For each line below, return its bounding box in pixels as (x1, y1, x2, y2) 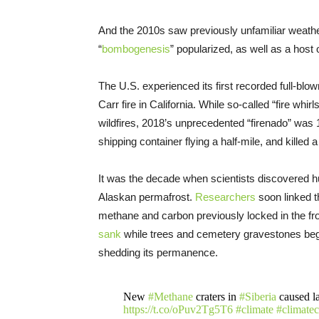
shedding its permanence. (98, 246, 218, 258)
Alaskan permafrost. (98, 190, 195, 203)
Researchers (195, 190, 256, 203)
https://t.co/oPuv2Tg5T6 (122, 303, 233, 315)
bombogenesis (102, 42, 170, 55)
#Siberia (239, 290, 276, 303)
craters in (192, 290, 239, 303)
